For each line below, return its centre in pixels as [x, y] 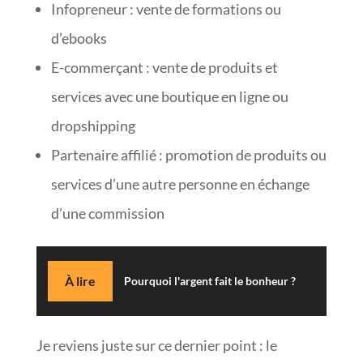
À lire [80, 280]
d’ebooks [79, 38]
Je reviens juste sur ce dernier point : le [156, 345]
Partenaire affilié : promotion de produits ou [188, 154]
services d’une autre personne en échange [180, 184]
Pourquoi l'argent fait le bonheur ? [209, 280]
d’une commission [107, 213]
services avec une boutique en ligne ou [169, 96]
